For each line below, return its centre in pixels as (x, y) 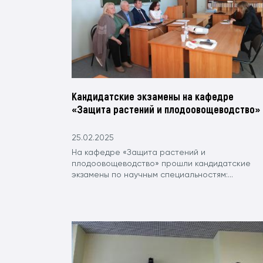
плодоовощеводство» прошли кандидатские (161, 163)
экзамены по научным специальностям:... (152, 175)
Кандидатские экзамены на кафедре (153, 96)
